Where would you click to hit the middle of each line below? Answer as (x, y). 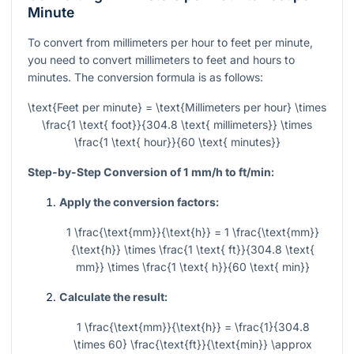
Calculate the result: (113, 297)
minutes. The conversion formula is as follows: (145, 77)
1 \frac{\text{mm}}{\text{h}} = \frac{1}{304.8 (193, 327)
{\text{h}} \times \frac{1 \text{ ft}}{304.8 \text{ (193, 250)
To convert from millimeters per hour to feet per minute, (170, 43)
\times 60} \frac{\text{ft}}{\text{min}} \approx (193, 345)
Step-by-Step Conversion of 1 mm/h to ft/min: (151, 172)
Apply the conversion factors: (139, 202)
